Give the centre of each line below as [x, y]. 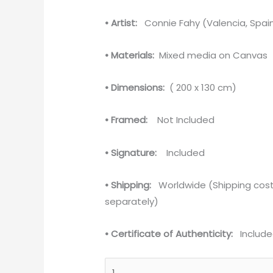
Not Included [181, 120]
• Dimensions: [136, 88]
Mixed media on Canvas [211, 55]
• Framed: [126, 120]
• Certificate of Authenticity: [169, 234]
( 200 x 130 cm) [202, 88]
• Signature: [132, 152]
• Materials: [130, 55]
